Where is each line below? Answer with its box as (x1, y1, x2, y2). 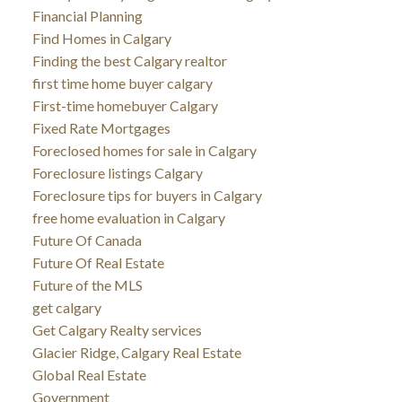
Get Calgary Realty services (31, 320, 202, 338)
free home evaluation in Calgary (31, 208, 225, 226)
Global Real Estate (31, 365, 146, 383)
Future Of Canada (31, 231, 142, 249)
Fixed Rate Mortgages (31, 118, 170, 136)
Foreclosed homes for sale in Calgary (31, 141, 257, 159)
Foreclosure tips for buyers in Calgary (31, 186, 262, 204)
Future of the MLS (31, 275, 143, 293)
